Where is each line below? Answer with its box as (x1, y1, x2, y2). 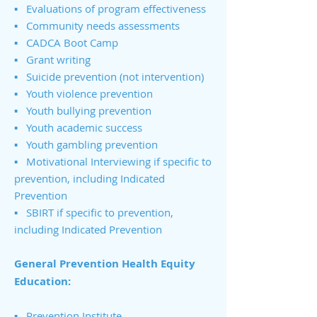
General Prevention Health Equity (14, 256, 195, 271)
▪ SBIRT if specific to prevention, (14, 205, 173, 219)
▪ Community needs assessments (14, 18, 180, 33)
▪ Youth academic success (14, 120, 142, 134)
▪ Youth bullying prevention (14, 103, 151, 117)
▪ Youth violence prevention (14, 86, 153, 100)
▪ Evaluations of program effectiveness (14, 1, 206, 16)
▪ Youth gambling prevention (14, 137, 158, 151)
